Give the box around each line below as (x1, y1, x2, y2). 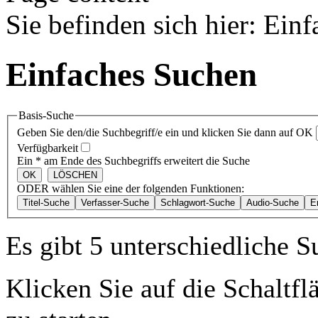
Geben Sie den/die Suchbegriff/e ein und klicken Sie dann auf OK (17, 126, 313, 139)
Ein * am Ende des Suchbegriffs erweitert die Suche (17, 155, 250, 168)
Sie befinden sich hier (6, 9, 248, 40)
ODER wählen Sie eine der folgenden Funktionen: (17, 182, 244, 195)
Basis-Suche (18, 109, 74, 121)
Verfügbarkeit (17, 142, 78, 155)
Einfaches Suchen (6, 56, 257, 94)
